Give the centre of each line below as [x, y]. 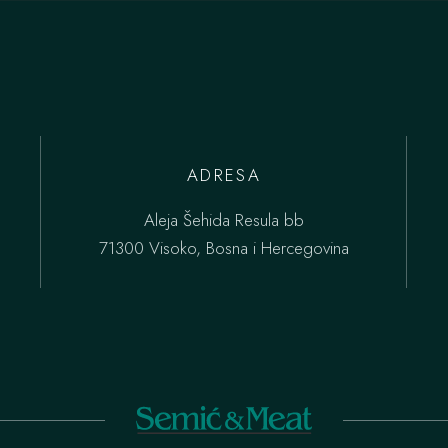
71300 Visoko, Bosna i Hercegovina [223, 248]
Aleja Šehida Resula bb [223, 220]
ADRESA [224, 175]
